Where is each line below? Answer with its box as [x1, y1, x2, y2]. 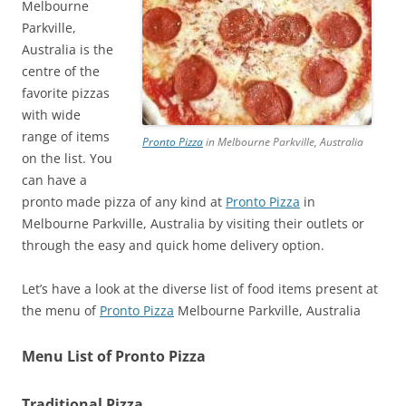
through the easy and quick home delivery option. [22, 236, 324, 254]
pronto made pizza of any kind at [22, 192, 226, 210]
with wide [22, 105, 81, 123]
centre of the [22, 62, 100, 80]
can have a [22, 170, 87, 188]
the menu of [22, 301, 100, 319]
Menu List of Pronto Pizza [22, 345, 206, 366]
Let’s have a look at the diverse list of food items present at [22, 279, 378, 297]
